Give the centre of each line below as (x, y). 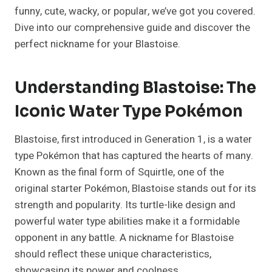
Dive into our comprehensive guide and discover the (132, 28)
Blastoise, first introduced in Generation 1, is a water (133, 140)
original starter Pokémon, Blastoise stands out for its (135, 189)
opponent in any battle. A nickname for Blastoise (124, 238)
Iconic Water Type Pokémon (129, 112)
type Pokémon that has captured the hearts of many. (134, 156)
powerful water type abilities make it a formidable (127, 222)
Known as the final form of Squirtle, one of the (119, 172)
